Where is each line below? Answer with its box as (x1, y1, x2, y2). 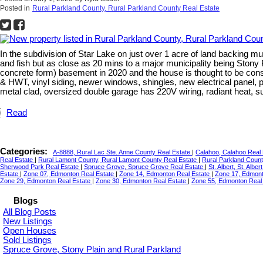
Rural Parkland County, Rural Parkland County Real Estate (32, 4, 220, 13)
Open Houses (3, 226, 56, 236)
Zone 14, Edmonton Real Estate (119, 170, 211, 178)
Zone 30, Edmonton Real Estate (96, 177, 188, 185)
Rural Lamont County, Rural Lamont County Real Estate (38, 156, 198, 164)
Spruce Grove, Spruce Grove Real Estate (84, 163, 205, 171)
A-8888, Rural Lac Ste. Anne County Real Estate (53, 149, 192, 156)
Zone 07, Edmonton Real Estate (23, 170, 116, 178)
